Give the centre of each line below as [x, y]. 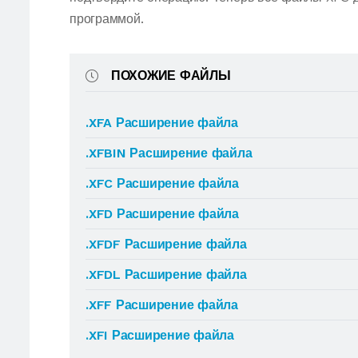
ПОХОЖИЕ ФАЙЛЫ [171, 76]
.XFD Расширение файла [162, 214]
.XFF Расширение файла [162, 305]
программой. [107, 19]
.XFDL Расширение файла [166, 274]
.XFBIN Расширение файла [169, 153]
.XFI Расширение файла [160, 335]
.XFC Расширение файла [162, 183]
